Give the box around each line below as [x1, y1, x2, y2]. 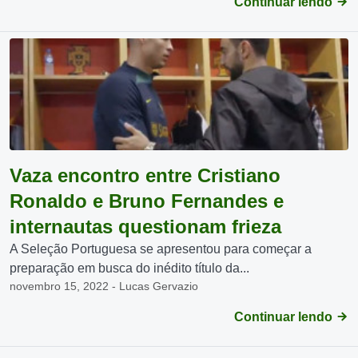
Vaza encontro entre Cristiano [10, 165, 280, 186]
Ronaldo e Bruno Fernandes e [10, 190, 284, 212]
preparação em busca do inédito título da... [10, 261, 249, 275]
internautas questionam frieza [10, 216, 281, 237]
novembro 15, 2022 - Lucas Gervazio [10, 280, 198, 292]
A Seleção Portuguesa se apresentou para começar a [10, 242, 312, 256]
